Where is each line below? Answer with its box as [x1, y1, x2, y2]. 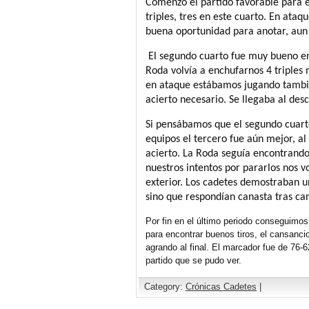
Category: [144, 281, 186, 292]
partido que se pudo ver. [146, 255, 241, 266]
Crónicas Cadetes [186, 281, 257, 292]
